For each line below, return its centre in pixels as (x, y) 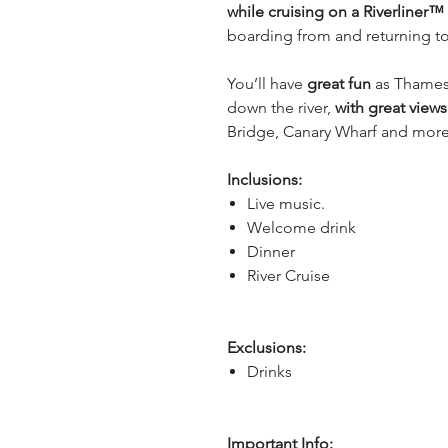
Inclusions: (264, 179)
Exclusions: (266, 347)
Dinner (271, 251)
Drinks (269, 371)
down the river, (281, 107)
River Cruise (288, 275)
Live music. (286, 203)
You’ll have (265, 83)
